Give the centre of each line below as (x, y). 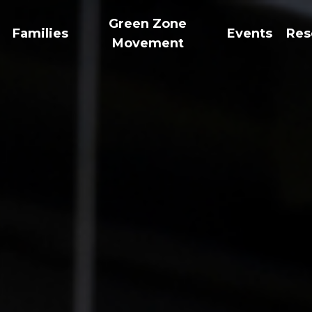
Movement (148, 43)
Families (41, 33)
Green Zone (148, 24)
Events (250, 33)
